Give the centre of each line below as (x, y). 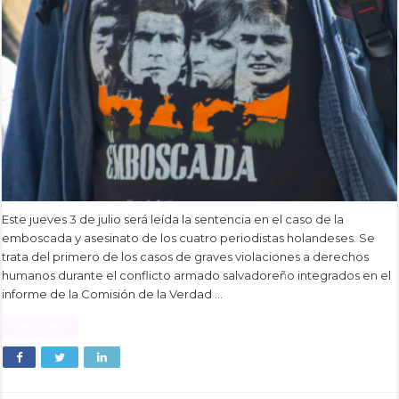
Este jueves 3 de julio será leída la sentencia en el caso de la (173, 220)
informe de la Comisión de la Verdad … (113, 294)
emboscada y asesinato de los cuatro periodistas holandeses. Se (189, 238)
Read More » (41, 326)
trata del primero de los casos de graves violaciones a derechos (186, 257)
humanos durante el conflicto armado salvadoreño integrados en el (197, 276)
